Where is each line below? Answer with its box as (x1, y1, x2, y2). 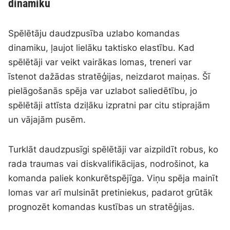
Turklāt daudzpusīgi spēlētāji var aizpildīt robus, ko (8, 144, 219, 155)
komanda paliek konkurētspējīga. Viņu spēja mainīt (8, 173, 219, 184)
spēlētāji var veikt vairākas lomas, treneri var (8, 57, 192, 68)
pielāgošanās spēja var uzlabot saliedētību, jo (8, 86, 198, 97)
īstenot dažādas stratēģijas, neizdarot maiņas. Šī (8, 71, 210, 82)
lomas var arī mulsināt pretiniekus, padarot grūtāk (8, 187, 213, 198)
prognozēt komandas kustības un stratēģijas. (8, 202, 195, 213)
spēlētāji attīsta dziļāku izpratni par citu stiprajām (8, 100, 210, 111)
